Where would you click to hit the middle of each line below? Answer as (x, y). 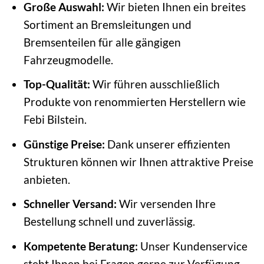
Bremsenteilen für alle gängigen (102, 42)
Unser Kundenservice (192, 246)
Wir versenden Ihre (166, 204)
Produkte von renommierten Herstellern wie (134, 102)
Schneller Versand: (70, 204)
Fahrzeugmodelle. (68, 60)
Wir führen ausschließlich (155, 84)
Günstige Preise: (64, 144)
